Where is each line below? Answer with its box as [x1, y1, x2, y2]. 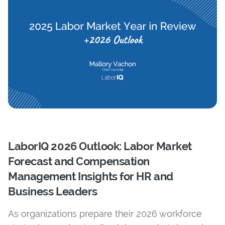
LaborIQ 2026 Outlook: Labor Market [8, 139, 192, 153]
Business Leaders [8, 184, 97, 198]
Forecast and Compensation [8, 154, 150, 168]
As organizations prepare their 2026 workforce [8, 208, 202, 219]
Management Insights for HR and [8, 169, 173, 183]
